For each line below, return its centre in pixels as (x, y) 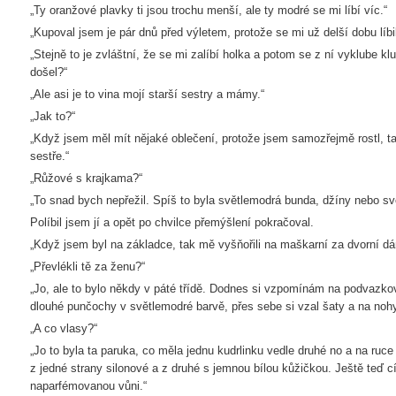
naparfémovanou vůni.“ (88, 386)
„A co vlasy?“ (64, 328)
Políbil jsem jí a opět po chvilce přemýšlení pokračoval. (172, 222)
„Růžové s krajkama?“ (86, 178)
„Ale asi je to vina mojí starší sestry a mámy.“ (147, 94)
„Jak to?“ (53, 116)
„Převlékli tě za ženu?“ (88, 267)
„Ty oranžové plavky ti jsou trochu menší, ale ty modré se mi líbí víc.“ (209, 10)
